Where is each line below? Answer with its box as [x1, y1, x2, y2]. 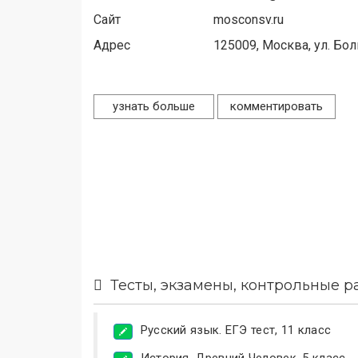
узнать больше [106, 99, 201, 113]
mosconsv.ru [213, 12, 284, 27]
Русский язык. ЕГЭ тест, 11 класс [140, 323, 332, 337]
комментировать [230, 99, 323, 113]
